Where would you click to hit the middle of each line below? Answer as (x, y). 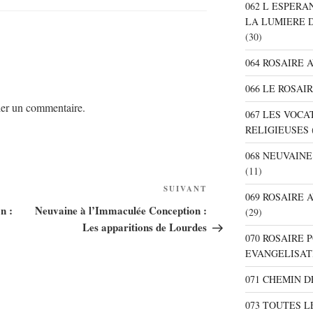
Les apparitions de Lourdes (145, 227)
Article (223, 191)
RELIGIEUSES (277, 130)
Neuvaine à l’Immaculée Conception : (121, 211)
